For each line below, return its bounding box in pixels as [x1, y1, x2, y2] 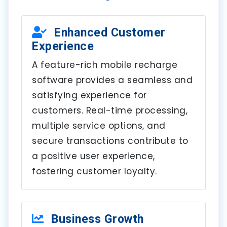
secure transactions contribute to [32, 134, 188, 147]
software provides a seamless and [32, 73, 193, 86]
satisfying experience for [32, 89, 147, 101]
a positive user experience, [32, 149, 155, 162]
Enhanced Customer [51, 25, 166, 40]
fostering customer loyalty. [32, 165, 157, 177]
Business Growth [48, 211, 144, 226]
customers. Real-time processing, [32, 104, 187, 117]
